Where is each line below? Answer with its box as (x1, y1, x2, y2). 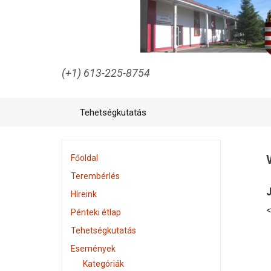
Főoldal (71, 153, 98, 163)
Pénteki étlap (71, 207, 121, 217)
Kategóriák (83, 259, 124, 269)
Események (71, 244, 116, 253)
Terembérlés (71, 171, 120, 181)
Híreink (71, 189, 97, 199)
